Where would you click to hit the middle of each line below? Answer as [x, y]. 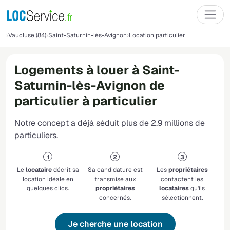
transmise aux [115, 179]
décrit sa [65, 170]
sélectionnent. [182, 198]
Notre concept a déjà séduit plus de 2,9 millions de [110, 123]
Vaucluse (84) [27, 35]
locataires [174, 189]
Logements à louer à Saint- [97, 70]
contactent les [182, 179]
